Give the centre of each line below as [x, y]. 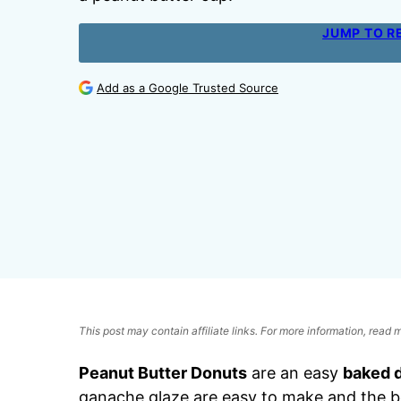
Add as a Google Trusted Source [188, 88]
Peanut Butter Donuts [163, 372]
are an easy [295, 372]
